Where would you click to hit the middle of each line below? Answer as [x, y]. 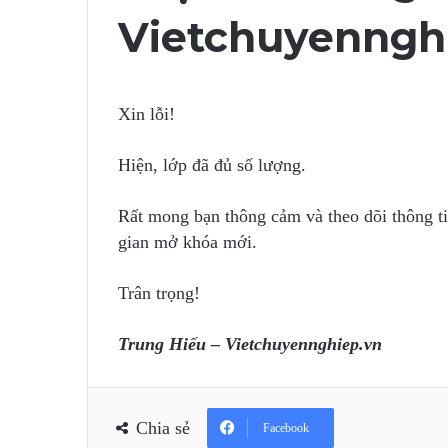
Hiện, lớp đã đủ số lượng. [212, 165]
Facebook [286, 428]
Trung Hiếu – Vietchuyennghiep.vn [250, 344]
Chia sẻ [163, 428]
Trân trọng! [159, 293]
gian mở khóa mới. [187, 242]
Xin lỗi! [146, 114]
